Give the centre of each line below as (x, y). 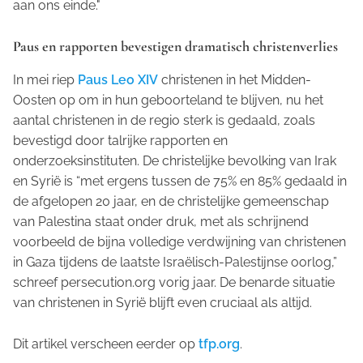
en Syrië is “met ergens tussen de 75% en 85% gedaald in (180, 181)
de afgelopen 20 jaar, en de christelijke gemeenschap (171, 202)
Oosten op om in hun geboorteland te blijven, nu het (168, 100)
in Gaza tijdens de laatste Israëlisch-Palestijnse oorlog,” (175, 263)
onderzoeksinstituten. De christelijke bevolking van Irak (175, 161)
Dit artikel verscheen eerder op (106, 344)
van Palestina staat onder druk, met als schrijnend (161, 222)
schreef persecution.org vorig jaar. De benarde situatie (174, 283)
